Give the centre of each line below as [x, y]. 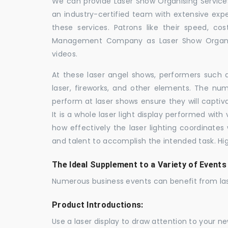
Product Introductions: [98, 205]
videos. [65, 54]
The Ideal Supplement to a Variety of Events [139, 165]
